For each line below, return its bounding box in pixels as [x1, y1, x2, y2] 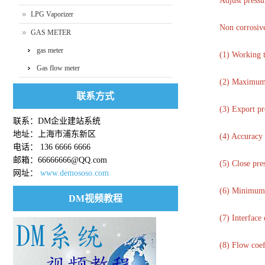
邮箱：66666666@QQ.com [12, 156, 107, 164]
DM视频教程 [68, 193, 122, 203]
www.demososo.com [40, 169, 109, 177]
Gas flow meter [36, 64, 80, 72]
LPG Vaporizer [30, 10, 73, 18]
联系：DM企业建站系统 [12, 117, 101, 125]
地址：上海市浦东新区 [12, 130, 96, 138]
